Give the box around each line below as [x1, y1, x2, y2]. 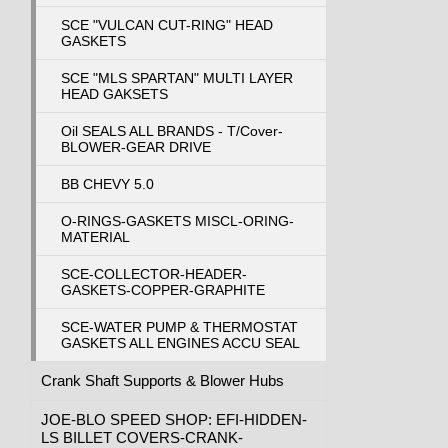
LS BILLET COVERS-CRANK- [41, 428, 243, 446]
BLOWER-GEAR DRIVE [60, 138, 211, 155]
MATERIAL [60, 228, 130, 245]
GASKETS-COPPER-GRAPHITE [60, 281, 265, 298]
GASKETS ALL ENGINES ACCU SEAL [60, 334, 300, 351]
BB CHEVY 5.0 [60, 175, 154, 192]
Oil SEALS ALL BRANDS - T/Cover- [60, 122, 283, 139]
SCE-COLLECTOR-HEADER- [60, 265, 247, 282]
